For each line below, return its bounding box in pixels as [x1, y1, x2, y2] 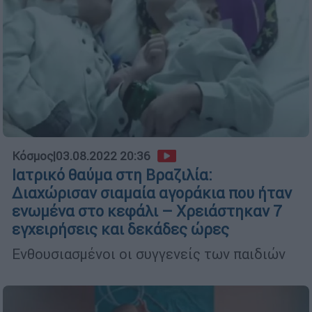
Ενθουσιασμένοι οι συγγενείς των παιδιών [12, 244, 286, 263]
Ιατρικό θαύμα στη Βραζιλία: [12, 165, 212, 185]
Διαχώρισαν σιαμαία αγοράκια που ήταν [12, 183, 292, 203]
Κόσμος [12, 148, 53, 164]
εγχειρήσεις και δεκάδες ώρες [12, 219, 229, 239]
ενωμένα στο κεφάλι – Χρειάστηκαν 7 [12, 201, 281, 221]
